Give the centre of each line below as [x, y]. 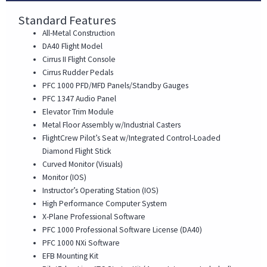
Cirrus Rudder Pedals [79, 72]
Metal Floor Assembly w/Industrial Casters [112, 125]
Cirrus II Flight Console [79, 59]
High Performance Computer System [105, 203]
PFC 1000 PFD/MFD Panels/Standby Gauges [116, 85]
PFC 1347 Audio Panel [80, 98]
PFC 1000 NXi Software [81, 243]
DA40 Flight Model [73, 46]
